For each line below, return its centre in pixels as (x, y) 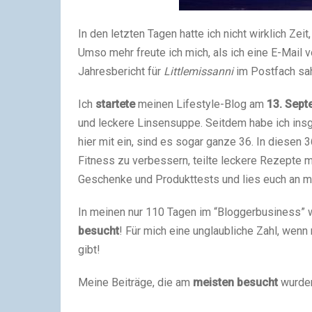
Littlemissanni (198, 71)
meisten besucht (235, 282)
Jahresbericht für (121, 71)
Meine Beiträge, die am (135, 282)
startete (115, 104)
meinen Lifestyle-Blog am (201, 104)
